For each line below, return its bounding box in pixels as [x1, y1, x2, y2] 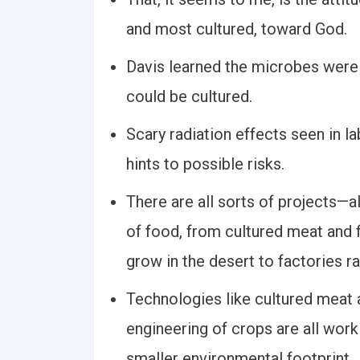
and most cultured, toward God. [126, 19, 347, 39]
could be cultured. [126, 87, 252, 106]
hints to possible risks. [126, 154, 284, 174]
